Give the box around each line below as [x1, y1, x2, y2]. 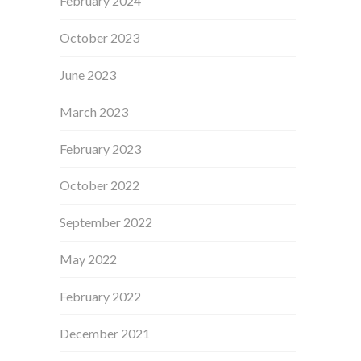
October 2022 [60, 177, 140, 193]
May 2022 [60, 251, 118, 267]
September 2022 [60, 214, 153, 230]
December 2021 [60, 325, 151, 341]
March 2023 [60, 103, 129, 119]
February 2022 [60, 288, 142, 304]
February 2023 [60, 140, 142, 156]
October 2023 [60, 30, 140, 46]
